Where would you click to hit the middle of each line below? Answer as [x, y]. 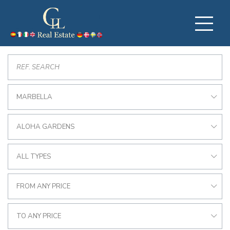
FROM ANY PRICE [43, 186]
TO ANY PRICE [39, 216]
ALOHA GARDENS [45, 127]
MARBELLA [34, 97]
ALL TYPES [34, 157]
